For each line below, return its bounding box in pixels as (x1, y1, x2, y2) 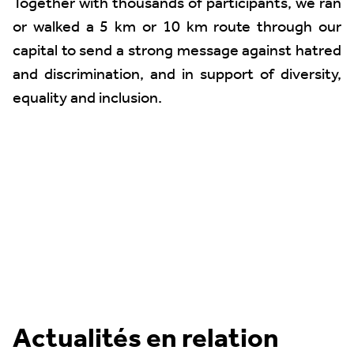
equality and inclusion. (13, 84, 162, 114)
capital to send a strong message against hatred (13, 36, 341, 66)
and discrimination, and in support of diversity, (13, 60, 341, 90)
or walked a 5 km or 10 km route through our (13, 13, 341, 43)
